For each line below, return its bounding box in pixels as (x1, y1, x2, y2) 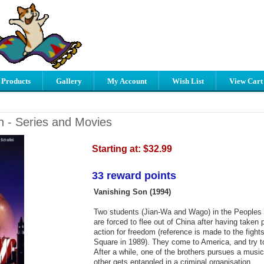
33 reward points (91, 169, 176, 181)
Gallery (56, 77, 82, 85)
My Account (107, 77, 147, 85)
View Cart (229, 77, 263, 85)
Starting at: (91, 143, 143, 154)
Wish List (172, 77, 204, 85)
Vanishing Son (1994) (93, 187, 171, 196)
